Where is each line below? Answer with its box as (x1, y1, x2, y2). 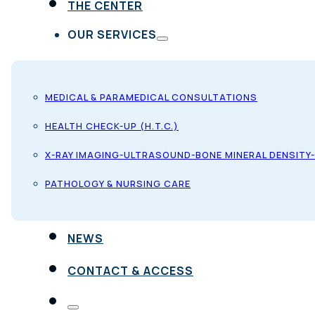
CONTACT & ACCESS (67, 263, 193, 279)
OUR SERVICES (67, 27, 157, 43)
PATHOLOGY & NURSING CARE (45, 177, 191, 191)
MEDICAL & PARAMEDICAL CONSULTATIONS (45, 91, 257, 104)
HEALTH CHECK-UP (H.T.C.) (45, 120, 179, 133)
